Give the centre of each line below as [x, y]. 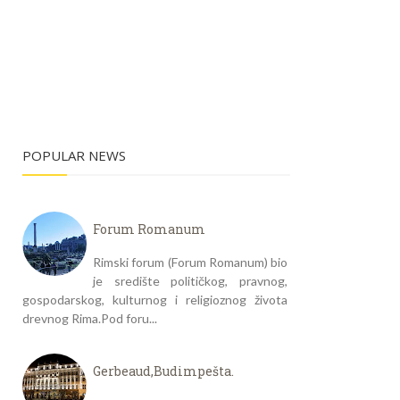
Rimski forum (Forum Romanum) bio [190, 262]
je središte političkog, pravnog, [190, 280]
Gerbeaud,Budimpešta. [163, 371]
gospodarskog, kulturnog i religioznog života [155, 299]
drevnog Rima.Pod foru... [90, 318]
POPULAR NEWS [74, 156]
